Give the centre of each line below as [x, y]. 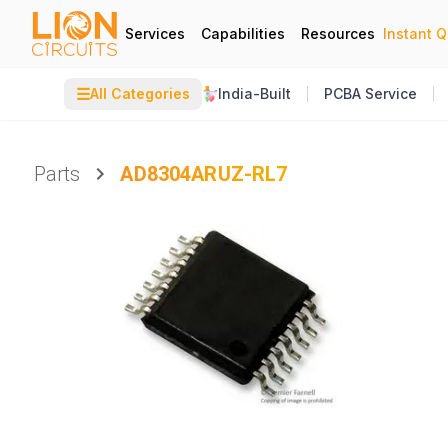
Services [155, 33]
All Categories [140, 93]
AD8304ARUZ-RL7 [204, 174]
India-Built [254, 93]
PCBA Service [370, 93]
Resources [338, 33]
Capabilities [243, 33]
